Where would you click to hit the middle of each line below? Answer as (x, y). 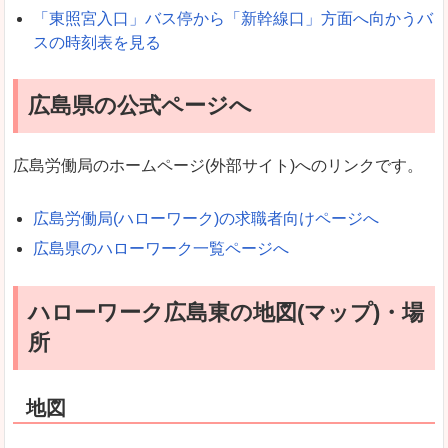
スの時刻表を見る (97, 42)
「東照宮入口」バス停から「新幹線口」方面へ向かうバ (233, 18)
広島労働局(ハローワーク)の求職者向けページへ (206, 218)
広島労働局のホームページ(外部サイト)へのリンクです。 (218, 165)
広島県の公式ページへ (140, 105)
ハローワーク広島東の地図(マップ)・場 (226, 313)
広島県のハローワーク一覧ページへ (161, 248)
